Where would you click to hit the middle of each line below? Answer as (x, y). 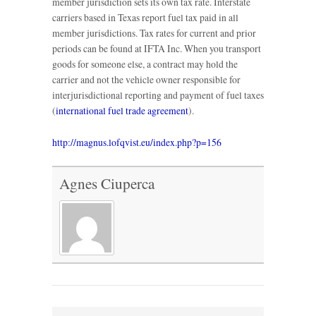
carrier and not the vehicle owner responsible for (146, 80)
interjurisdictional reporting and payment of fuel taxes (158, 95)
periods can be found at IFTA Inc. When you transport (157, 49)
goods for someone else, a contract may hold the (145, 64)
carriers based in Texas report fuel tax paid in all (145, 18)
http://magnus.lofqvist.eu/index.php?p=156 (137, 142)
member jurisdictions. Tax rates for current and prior (154, 33)
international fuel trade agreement (122, 111)
